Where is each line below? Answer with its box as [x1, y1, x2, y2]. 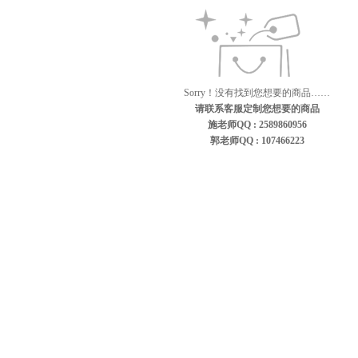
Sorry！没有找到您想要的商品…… [184, 87, 330, 98]
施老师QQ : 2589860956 [207, 119, 307, 130]
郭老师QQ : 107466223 [209, 135, 304, 146]
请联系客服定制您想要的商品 [194, 103, 320, 114]
